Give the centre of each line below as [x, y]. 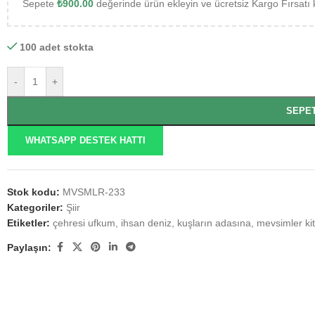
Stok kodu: [35, 192]
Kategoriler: [35, 207]
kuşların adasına [214, 223]
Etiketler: [28, 223]
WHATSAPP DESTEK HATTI [86, 140]
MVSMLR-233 [94, 192]
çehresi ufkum [84, 223]
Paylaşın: [29, 247]
